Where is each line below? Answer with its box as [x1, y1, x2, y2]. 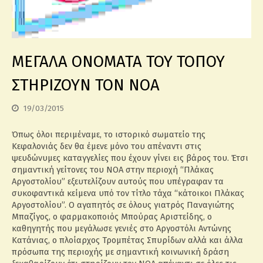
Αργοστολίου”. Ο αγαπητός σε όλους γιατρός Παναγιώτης [12, 200, 234, 211]
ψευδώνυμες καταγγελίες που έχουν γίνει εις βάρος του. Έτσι [12, 153, 248, 164]
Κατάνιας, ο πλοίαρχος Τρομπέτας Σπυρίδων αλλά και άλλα [12, 235, 243, 246]
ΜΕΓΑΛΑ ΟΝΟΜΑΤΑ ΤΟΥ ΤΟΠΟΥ [12, 52, 225, 72]
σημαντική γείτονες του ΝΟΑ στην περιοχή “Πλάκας [12, 164, 214, 176]
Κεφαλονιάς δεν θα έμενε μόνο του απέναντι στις [12, 141, 201, 152]
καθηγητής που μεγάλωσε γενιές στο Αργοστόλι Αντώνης [12, 223, 231, 234]
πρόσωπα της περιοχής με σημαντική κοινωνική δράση [12, 247, 229, 258]
